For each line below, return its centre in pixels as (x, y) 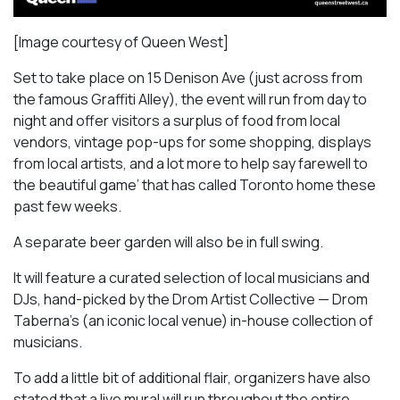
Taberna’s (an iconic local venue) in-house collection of (193, 321)
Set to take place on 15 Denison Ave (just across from (188, 78)
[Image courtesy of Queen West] (121, 42)
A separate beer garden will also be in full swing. (168, 242)
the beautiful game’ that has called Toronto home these (195, 185)
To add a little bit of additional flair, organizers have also (192, 378)
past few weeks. (67, 207)
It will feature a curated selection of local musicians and (192, 278)
